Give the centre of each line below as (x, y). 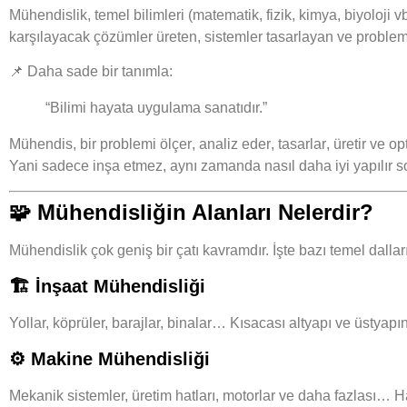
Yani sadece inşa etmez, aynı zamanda (137, 166)
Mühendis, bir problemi (84, 144)
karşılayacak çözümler (81, 36)
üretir (350, 144)
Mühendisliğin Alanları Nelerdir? (205, 212)
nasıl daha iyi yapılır (328, 166)
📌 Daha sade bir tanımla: (91, 72)
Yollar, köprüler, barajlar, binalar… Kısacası (149, 323)
